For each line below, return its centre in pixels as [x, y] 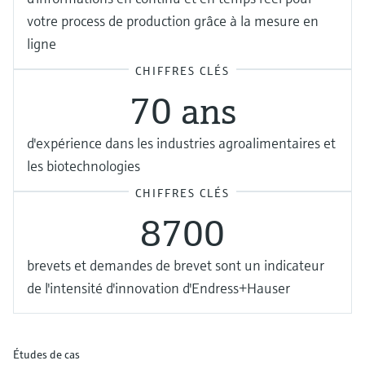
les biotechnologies [84, 166]
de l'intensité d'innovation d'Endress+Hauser [158, 288]
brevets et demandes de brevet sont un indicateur [176, 266]
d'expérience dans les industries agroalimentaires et [181, 143]
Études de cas [46, 355]
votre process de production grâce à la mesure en [173, 21]
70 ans [182, 111]
